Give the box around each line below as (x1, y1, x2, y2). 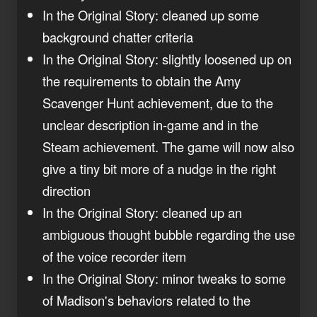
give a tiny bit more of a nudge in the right (42, 158, 276, 178)
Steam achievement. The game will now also (42, 137, 294, 156)
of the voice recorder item (42, 246, 186, 265)
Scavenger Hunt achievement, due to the (42, 93, 273, 112)
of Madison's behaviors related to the (42, 290, 250, 309)
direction (42, 180, 91, 200)
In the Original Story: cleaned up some (42, 5, 259, 24)
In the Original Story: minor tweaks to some (42, 268, 286, 287)
